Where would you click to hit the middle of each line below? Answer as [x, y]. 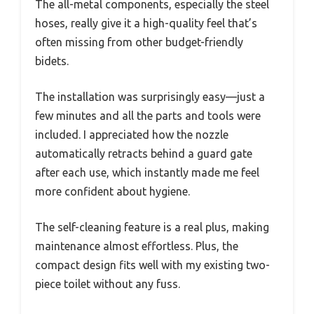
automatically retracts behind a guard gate [144, 154]
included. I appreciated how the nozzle [132, 135]
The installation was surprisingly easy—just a [150, 97]
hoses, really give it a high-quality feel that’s [146, 23]
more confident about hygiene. [112, 192]
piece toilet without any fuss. [108, 284]
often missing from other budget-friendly [139, 42]
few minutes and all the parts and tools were [148, 116]
